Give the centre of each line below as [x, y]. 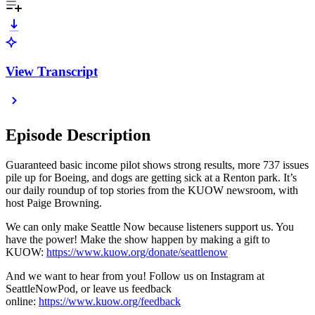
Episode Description [78, 135]
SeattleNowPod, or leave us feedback [89, 289]
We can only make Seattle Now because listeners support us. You [150, 227]
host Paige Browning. [54, 203]
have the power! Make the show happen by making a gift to [138, 240]
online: [22, 302]
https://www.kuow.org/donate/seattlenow [137, 252]
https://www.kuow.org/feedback [110, 302]
